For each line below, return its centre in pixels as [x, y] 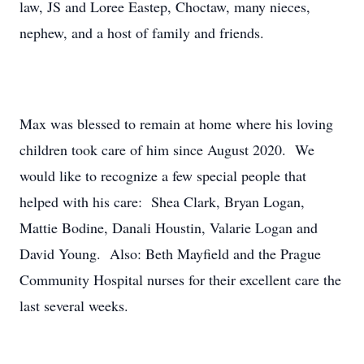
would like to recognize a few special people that [163, 175]
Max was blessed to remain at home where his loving [176, 123]
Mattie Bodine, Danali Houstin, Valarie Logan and [169, 227]
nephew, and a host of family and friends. [142, 32]
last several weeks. [74, 305]
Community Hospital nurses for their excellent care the [180, 279]
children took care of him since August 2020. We [167, 149]
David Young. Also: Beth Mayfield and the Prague [170, 253]
